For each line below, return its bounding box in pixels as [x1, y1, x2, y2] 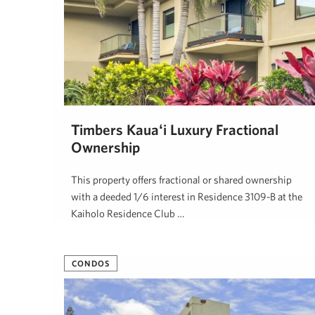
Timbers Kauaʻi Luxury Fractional [71, 121, 278, 139]
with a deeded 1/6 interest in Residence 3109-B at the [71, 191, 302, 203]
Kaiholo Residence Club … [71, 207, 184, 220]
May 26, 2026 [119, 239, 169, 250]
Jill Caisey [71, 239, 106, 250]
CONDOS [72, 258, 110, 268]
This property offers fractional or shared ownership [71, 174, 292, 186]
